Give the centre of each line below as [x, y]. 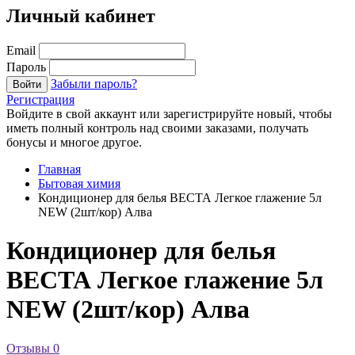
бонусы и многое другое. [74, 142]
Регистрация [40, 99]
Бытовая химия [79, 183]
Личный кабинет [81, 15]
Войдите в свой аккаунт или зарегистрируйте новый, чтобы [169, 113]
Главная [59, 169]
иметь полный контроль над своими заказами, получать [157, 128]
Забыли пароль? [94, 83]
